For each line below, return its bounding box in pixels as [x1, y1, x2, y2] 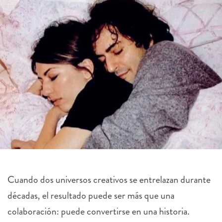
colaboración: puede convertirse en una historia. [7, 204, 190, 219]
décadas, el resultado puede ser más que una [7, 188, 174, 203]
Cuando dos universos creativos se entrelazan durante [7, 172, 211, 187]
